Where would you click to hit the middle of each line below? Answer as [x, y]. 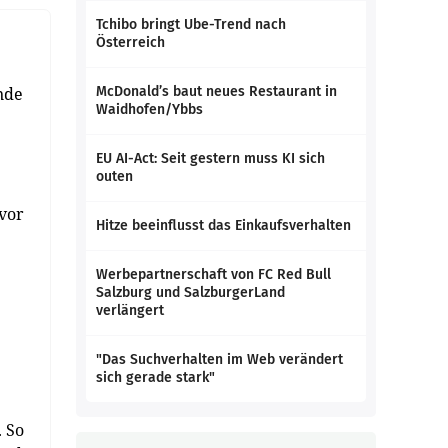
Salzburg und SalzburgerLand [190, 292]
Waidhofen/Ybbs [149, 109]
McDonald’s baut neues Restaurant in [216, 91]
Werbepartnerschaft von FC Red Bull [213, 274]
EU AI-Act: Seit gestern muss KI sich [210, 158]
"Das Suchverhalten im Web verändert [219, 359]
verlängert [130, 310]
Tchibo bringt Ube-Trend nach [191, 24]
